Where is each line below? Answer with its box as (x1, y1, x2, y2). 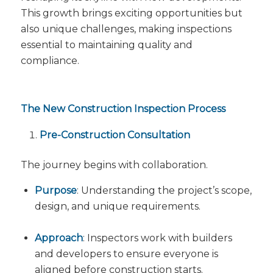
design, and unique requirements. (34, 200, 200, 213)
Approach (34, 232, 83, 244)
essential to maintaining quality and (20, 38, 193, 51)
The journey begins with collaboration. (20, 158, 208, 171)
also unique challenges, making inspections (20, 23, 232, 35)
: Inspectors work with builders (82, 232, 232, 244)
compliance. (20, 54, 79, 66)
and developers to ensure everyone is (34, 248, 218, 260)
